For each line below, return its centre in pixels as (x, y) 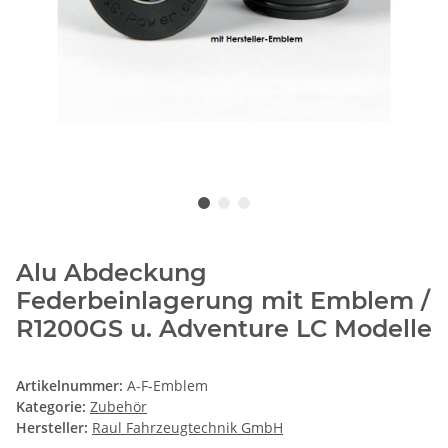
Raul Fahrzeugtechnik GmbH (187, 427)
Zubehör (118, 406)
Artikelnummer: (71, 385)
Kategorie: (53, 406)
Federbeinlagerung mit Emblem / (223, 300)
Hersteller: (52, 427)
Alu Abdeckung (111, 272)
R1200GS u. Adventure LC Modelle (224, 328)
